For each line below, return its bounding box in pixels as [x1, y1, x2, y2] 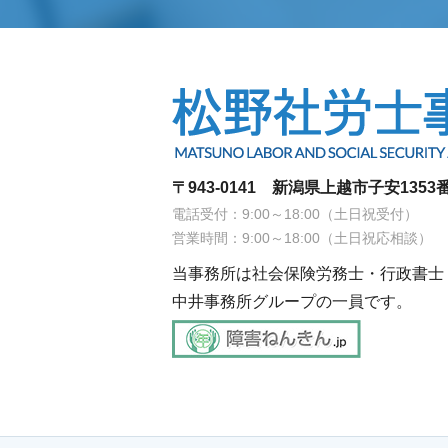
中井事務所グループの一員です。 [172, 292, 412, 310]
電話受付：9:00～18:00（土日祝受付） [172, 205, 418, 222]
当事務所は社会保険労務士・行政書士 [172, 264, 444, 282]
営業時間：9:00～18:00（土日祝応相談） [172, 229, 432, 246]
